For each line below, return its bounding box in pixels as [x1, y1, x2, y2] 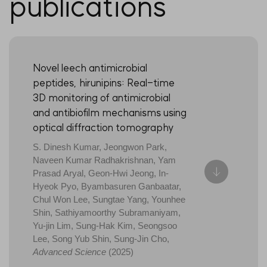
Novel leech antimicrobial [33, 61, 147, 74]
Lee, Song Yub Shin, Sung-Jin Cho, [33, 234, 169, 244]
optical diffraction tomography [33, 121, 173, 134]
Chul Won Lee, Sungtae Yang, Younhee [33, 194, 185, 205]
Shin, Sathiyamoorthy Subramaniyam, [33, 207, 181, 218]
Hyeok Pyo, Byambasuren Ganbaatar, [33, 181, 181, 192]
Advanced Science [33, 247, 106, 257]
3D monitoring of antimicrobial [33, 91, 170, 104]
